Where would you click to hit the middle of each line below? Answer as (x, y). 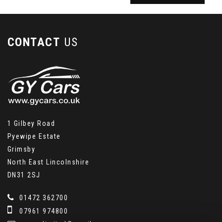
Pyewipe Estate (34, 136)
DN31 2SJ (24, 175)
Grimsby (21, 149)
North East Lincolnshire (48, 162)
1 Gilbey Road (31, 123)
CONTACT (34, 42)
